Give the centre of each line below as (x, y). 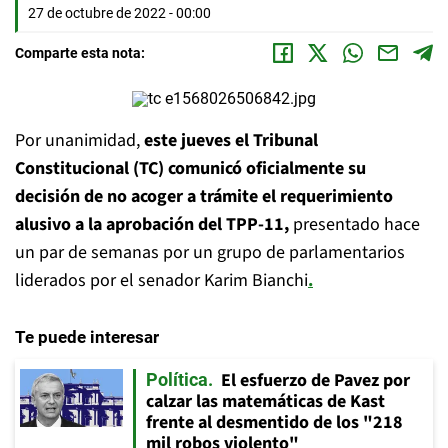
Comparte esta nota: (80, 53)
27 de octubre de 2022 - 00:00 (119, 13)
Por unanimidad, (79, 140)
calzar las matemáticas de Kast (265, 401)
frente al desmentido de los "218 (274, 422)
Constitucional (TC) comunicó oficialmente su (190, 168)
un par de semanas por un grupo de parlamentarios (210, 252)
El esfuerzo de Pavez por (315, 380)
